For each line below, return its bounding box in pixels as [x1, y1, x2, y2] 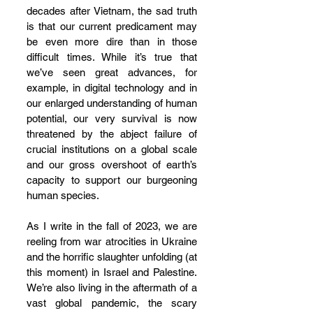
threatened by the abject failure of [27, 128, 197, 140]
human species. [27, 189, 101, 201]
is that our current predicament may [27, 20, 197, 32]
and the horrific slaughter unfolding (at [27, 251, 197, 263]
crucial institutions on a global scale [27, 143, 197, 155]
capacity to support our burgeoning [27, 174, 197, 186]
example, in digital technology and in [27, 82, 197, 94]
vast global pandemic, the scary [27, 297, 197, 309]
